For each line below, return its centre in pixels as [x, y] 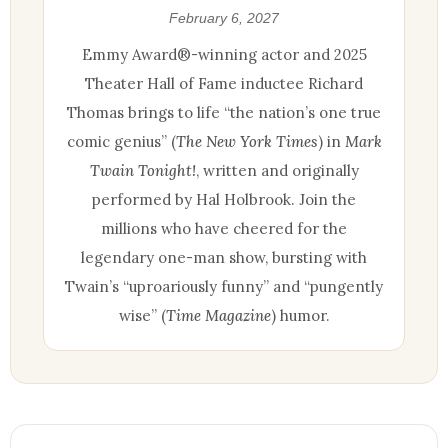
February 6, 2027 [224, 17]
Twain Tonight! [142, 170]
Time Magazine [218, 315]
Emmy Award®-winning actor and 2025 [224, 54]
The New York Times [246, 141]
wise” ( [142, 315]
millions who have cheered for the [224, 228]
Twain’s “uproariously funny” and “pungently [224, 286]
